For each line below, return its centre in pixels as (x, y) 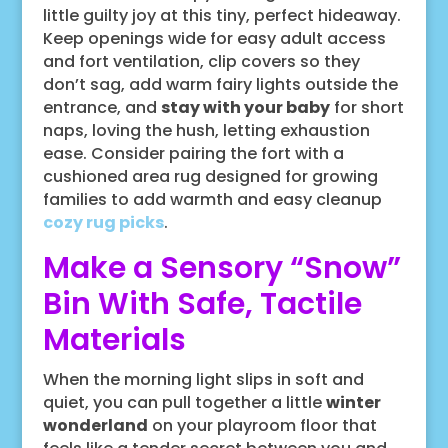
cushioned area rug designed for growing (210, 176)
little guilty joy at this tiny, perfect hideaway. (221, 15)
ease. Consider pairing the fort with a (193, 153)
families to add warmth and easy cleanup (212, 199)
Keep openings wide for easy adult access (214, 38)
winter (353, 402)
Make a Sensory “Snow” (221, 267)
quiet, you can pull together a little (184, 402)
